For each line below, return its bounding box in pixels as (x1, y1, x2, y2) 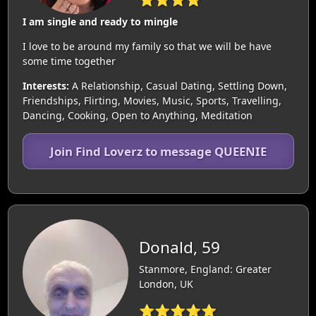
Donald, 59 (138, 236, 220, 259)
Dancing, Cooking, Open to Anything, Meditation (22, 108, 253, 122)
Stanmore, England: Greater (138, 262, 272, 276)
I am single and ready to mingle (22, 14, 178, 28)
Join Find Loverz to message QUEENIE (49, 142, 267, 159)
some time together (22, 54, 116, 68)
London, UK (138, 277, 193, 291)
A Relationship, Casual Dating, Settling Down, (68, 78, 287, 92)
